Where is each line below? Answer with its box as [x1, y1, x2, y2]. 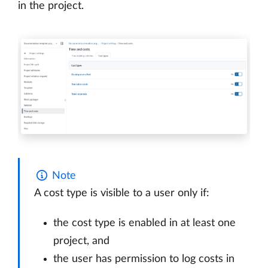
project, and [53, 236, 109, 247]
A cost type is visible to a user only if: [34, 188, 209, 199]
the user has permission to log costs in [53, 254, 234, 265]
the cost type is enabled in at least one [53, 218, 236, 229]
